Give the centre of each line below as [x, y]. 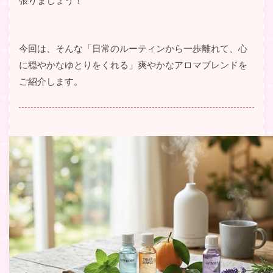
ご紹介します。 [51, 81]
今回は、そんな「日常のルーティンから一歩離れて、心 [133, 48]
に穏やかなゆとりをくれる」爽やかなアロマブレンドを [133, 65]
